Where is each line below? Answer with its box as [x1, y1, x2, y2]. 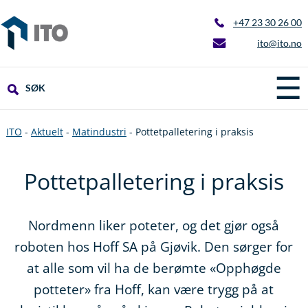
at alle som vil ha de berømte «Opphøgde [26, 259, 281, 278]
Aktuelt [30, 125, 63, 139]
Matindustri [71, 125, 126, 139]
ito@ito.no [257, 37, 302, 49]
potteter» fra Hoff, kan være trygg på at [34, 280, 274, 299]
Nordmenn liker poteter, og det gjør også [28, 217, 280, 235]
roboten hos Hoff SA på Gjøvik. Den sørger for [14, 238, 294, 256]
